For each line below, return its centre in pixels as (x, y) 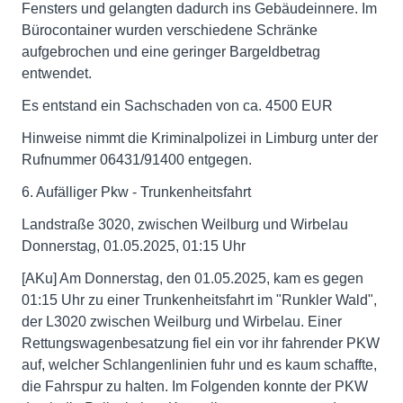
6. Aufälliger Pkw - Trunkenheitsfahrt (136, 192)
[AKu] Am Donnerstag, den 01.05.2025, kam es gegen (193, 278)
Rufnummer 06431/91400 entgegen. (137, 160)
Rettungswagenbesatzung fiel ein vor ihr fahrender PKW (201, 343)
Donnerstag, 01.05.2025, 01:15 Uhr (134, 246)
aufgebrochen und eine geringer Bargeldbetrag (171, 52)
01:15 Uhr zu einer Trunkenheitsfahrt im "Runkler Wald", (199, 300)
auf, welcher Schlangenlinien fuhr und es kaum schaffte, (199, 365)
